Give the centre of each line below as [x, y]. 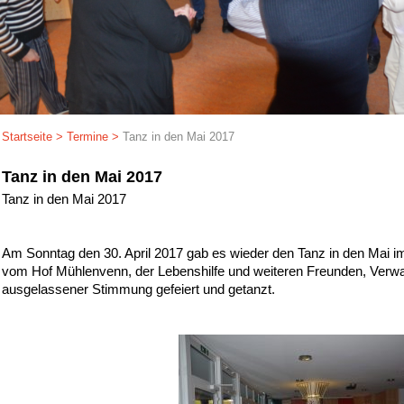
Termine [87, 137]
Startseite [27, 137]
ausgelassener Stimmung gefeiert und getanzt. [138, 289]
